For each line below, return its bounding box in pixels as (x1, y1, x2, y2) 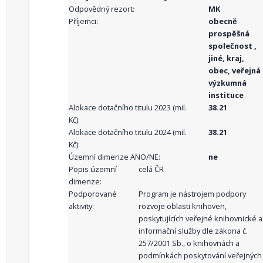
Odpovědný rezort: (69, 4, 134, 14)
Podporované (69, 188, 117, 199)
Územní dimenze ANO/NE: (69, 151, 160, 162)
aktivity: (69, 201, 94, 211)
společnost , (208, 41, 257, 51)
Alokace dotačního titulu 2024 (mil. (69, 127, 187, 137)
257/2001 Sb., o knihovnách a (139, 238, 240, 248)
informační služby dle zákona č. (139, 225, 248, 236)
